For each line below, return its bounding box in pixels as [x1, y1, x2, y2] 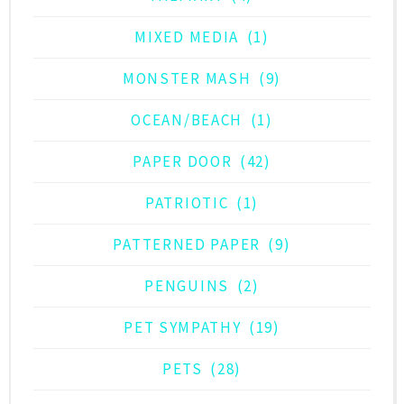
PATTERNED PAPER [113, 234, 261, 255]
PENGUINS [144, 276, 229, 297]
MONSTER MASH [122, 69, 252, 89]
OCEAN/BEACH [131, 110, 243, 131]
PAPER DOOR [133, 151, 233, 172]
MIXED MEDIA [134, 27, 240, 48]
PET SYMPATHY [124, 317, 242, 338]
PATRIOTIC [145, 193, 229, 214]
